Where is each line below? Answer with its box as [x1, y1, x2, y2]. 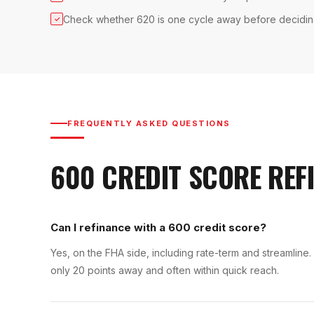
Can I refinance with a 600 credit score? [50, 220, 266, 234]
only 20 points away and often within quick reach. [50, 264, 279, 276]
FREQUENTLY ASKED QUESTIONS [67, 118, 231, 128]
